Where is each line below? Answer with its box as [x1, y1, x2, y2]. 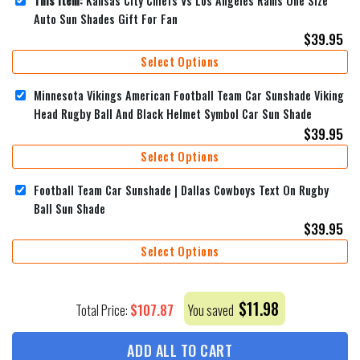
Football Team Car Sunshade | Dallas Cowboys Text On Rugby [34, 181, 329, 198]
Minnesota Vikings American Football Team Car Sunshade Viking [34, 86, 344, 104]
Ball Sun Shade [34, 199, 105, 217]
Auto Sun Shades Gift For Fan [34, 10, 178, 27]
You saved [187, 301, 236, 321]
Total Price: [75, 301, 130, 321]
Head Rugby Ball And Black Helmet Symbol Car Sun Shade [34, 104, 312, 122]
